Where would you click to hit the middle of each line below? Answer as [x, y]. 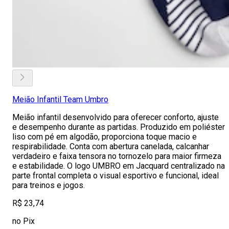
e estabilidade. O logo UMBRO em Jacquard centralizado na [119, 166]
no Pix [24, 221]
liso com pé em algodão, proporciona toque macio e [105, 137]
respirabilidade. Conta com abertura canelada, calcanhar [111, 146]
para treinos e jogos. [49, 185]
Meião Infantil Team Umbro [60, 99]
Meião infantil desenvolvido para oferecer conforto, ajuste [116, 117]
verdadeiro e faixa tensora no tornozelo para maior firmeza [117, 156]
